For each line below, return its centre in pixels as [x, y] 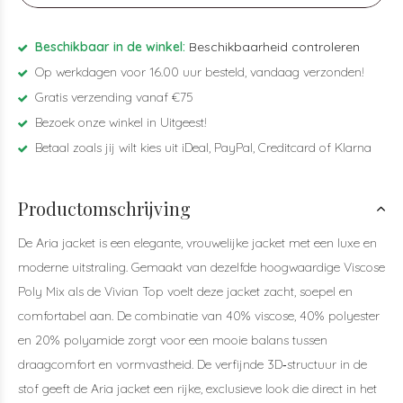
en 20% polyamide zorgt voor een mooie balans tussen [173, 340]
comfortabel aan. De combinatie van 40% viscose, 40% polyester [199, 316]
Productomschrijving [104, 208]
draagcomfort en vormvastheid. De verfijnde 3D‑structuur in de [193, 364]
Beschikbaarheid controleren [274, 47]
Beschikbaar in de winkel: [110, 47]
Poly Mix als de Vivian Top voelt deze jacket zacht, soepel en [185, 291]
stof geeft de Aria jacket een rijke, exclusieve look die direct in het [197, 389]
